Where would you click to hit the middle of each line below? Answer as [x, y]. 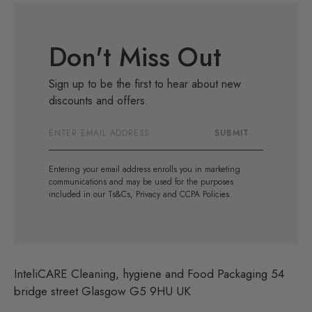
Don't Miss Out [135, 56]
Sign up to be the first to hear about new [145, 84]
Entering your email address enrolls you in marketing [145, 169]
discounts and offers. [99, 100]
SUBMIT [232, 133]
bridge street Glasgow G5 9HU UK [102, 291]
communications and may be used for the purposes [141, 181]
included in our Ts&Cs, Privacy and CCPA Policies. [140, 194]
